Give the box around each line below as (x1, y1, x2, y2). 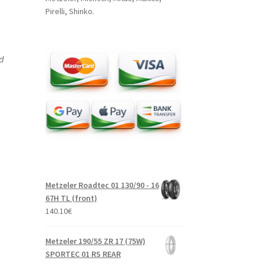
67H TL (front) (45, 192, 97, 203)
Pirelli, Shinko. (45, 6, 94, 17)
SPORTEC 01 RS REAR (45, 248, 121, 259)
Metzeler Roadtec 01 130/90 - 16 (45, 179, 159, 190)
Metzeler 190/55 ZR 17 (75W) (45, 235, 146, 246)
